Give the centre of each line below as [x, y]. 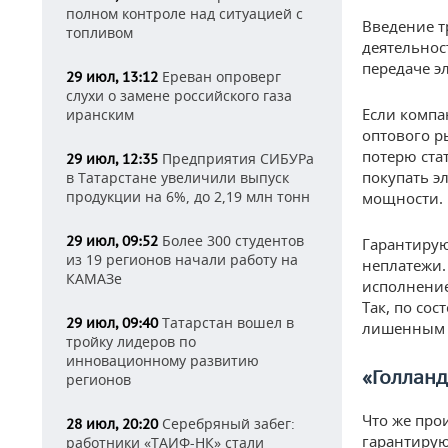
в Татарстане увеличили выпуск [177, 177]
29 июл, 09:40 [112, 323]
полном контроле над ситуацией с [184, 13]
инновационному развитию [162, 360]
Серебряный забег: [226, 423]
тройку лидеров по [131, 341]
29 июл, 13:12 [112, 77]
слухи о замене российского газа [179, 95]
